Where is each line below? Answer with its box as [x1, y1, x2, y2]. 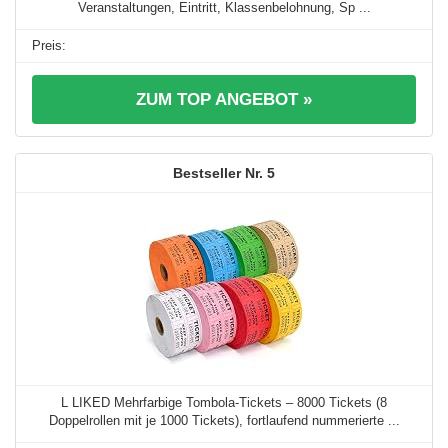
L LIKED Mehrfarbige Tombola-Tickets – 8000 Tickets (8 [61, 394, 387, 410]
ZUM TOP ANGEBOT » [136, 89, 312, 109]
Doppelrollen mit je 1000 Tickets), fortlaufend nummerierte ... [48, 412, 400, 428]
